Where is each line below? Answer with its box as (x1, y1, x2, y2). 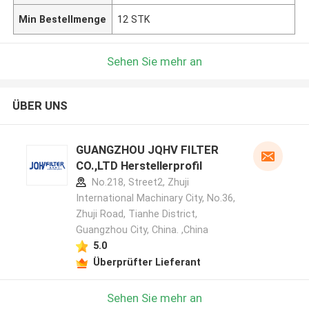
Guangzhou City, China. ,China (75, 224, 208, 236)
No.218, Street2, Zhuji (88, 177, 189, 188)
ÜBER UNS (12, 99, 68, 113)
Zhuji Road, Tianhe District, (75, 208, 197, 220)
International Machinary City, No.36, (75, 192, 235, 204)
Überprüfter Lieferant (92, 256, 201, 268)
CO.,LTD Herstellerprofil (75, 159, 202, 173)
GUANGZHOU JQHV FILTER (75, 143, 219, 157)
